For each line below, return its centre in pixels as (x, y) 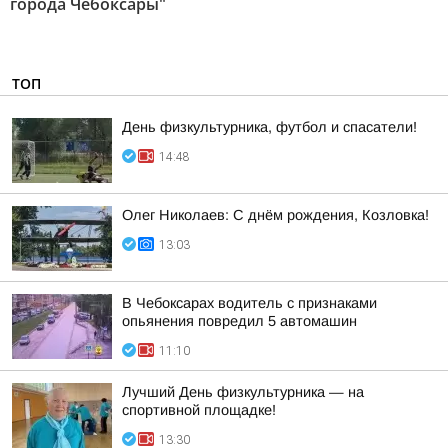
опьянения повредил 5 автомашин (239, 321)
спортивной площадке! (199, 410)
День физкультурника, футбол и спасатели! (269, 127)
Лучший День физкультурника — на (243, 392)
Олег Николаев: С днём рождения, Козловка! (275, 215)
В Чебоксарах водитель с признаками (249, 303)
